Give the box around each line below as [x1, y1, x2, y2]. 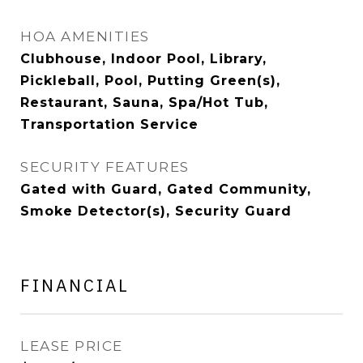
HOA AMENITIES [20, 28, 150, 45]
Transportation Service [20, 117, 199, 132]
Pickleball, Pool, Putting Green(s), [20, 73, 280, 88]
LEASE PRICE [20, 338, 123, 354]
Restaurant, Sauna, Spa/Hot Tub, [20, 95, 268, 110]
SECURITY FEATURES [20, 159, 190, 175]
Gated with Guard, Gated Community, [20, 181, 311, 197]
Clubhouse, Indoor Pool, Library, [20, 51, 267, 66]
